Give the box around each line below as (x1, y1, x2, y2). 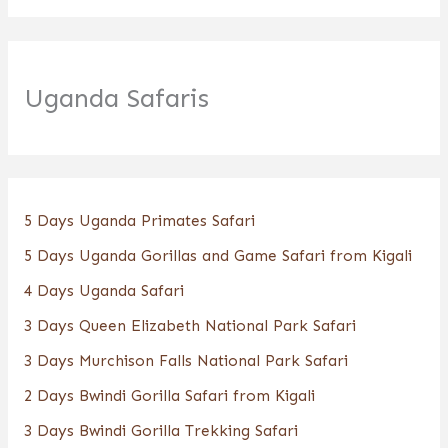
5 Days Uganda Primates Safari (23, 210, 255, 230)
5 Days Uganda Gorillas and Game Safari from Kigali (23, 245, 412, 265)
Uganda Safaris (23, 81, 209, 114)
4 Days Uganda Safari (23, 280, 184, 300)
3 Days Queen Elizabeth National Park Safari (23, 315, 356, 335)
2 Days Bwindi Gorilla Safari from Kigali (23, 385, 315, 405)
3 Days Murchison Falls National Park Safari (23, 350, 348, 370)
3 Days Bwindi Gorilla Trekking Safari (23, 420, 298, 440)
